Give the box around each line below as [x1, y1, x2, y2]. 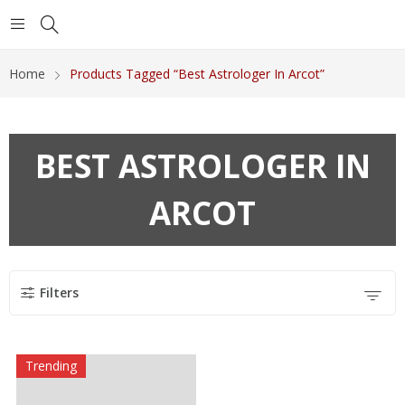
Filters [40, 284, 79, 302]
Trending [24, 357, 77, 375]
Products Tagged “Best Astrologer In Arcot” [70, 65, 325, 83]
